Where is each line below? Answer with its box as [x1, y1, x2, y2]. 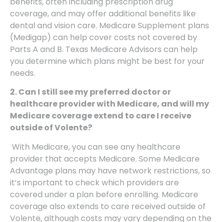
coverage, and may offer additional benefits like [10, 7, 196, 19]
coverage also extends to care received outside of [10, 200, 206, 212]
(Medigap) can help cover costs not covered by [10, 31, 197, 43]
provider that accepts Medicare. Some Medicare [10, 153, 200, 165]
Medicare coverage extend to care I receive [10, 110, 191, 122]
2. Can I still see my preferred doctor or [10, 86, 171, 98]
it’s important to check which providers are [10, 176, 179, 188]
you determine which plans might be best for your [10, 55, 205, 67]
